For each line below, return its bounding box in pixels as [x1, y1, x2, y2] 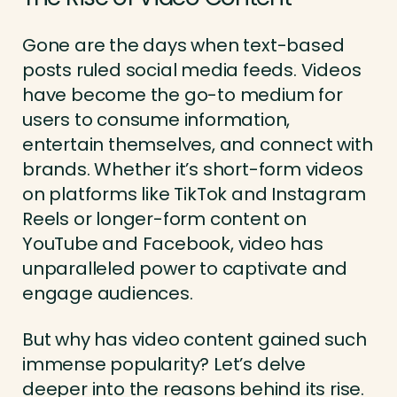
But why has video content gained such [22, 327, 367, 353]
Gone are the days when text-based [22, 33, 345, 58]
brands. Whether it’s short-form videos [22, 157, 363, 183]
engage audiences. [22, 281, 193, 307]
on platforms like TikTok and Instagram [22, 182, 366, 207]
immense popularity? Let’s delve [22, 352, 306, 378]
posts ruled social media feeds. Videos [22, 58, 362, 83]
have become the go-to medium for [22, 82, 343, 108]
